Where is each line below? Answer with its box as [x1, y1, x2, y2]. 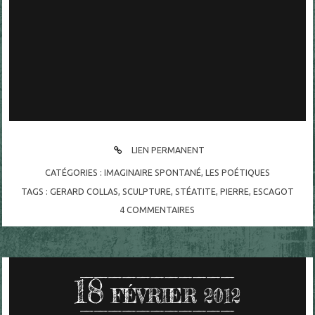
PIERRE [219, 186, 249, 196]
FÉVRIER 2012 [111, 284, 241, 308]
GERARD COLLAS [49, 186, 118, 196]
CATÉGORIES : [44, 167, 104, 178]
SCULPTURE [122, 186, 171, 196]
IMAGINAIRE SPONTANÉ [103, 167, 201, 178]
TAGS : [20, 186, 50, 196]
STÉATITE [174, 186, 216, 196]
